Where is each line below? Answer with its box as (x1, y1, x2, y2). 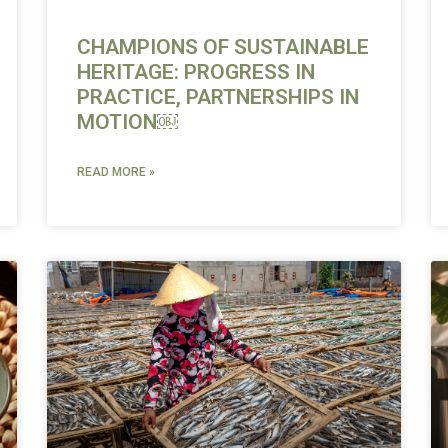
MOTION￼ (77, 109, 179, 134)
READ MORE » (77, 164, 156, 179)
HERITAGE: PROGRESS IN (77, 59, 316, 84)
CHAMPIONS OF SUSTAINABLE (77, 34, 370, 59)
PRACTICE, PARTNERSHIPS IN (77, 84, 360, 109)
